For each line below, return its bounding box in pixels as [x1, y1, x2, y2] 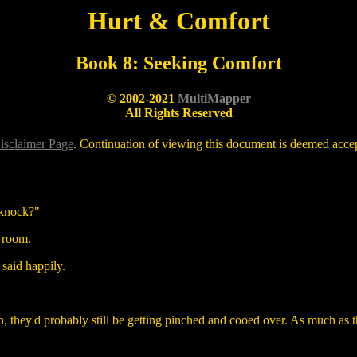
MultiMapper [177, 91, 251, 105]
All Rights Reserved [124, 105, 233, 120]
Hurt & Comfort [87, 6, 270, 35]
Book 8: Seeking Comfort [75, 53, 282, 74]
